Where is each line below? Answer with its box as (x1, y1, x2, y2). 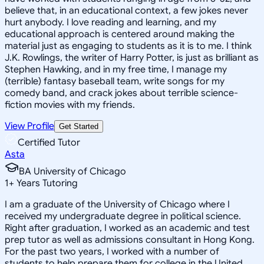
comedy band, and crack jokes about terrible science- (5, 87, 238, 99)
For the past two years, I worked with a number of (5, 245, 219, 258)
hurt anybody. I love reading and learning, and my (5, 16, 216, 28)
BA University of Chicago (19, 165, 126, 177)
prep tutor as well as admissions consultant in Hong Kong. (5, 233, 255, 246)
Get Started (59, 121, 98, 131)
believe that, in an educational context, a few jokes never (5, 4, 248, 16)
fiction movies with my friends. (5, 98, 135, 111)
